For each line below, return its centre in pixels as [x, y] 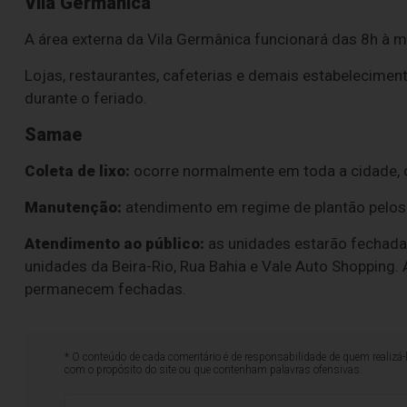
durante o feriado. [86, 99]
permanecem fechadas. [105, 289]
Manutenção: [73, 208]
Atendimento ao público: [114, 244]
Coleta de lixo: [77, 171]
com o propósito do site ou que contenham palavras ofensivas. [214, 370]
